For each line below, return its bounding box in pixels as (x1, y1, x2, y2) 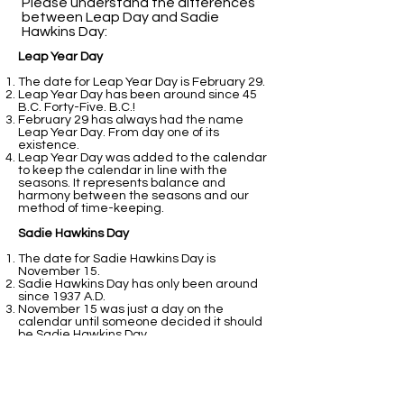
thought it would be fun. (18, 366, 153, 379)
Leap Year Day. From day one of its (18, 126, 219, 139)
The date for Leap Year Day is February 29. (18, 76, 265, 88)
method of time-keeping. (18, 202, 164, 215)
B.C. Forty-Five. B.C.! (18, 101, 135, 114)
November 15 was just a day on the (18, 303, 224, 316)
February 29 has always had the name (18, 114, 243, 126)
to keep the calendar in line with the (18, 164, 227, 177)
